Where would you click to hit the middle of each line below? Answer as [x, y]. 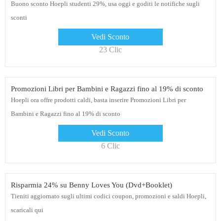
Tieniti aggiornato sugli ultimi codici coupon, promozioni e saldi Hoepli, [108, 196]
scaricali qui [27, 210]
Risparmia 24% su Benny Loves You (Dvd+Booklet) [91, 185]
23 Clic [110, 50]
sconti [19, 18]
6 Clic [110, 146]
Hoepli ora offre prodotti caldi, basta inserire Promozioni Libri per [98, 100]
